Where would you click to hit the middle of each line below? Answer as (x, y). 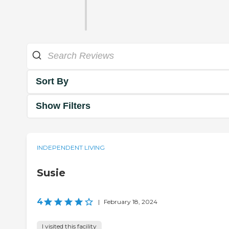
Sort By (52, 82)
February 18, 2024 (131, 201)
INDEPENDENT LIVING (71, 147)
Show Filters (63, 106)
